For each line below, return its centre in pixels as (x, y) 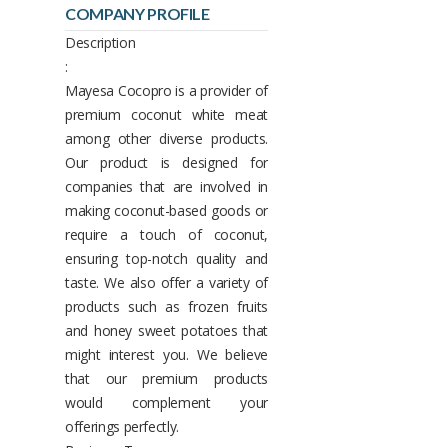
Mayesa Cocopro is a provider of (166, 90)
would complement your (166, 402)
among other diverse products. (166, 138)
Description (100, 42)
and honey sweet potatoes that (166, 330)
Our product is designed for (166, 162)
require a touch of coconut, (166, 234)
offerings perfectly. (122, 426)
